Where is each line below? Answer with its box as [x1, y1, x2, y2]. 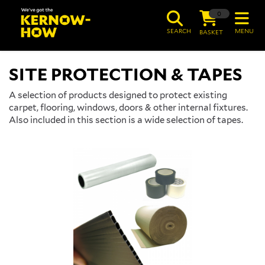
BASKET [199, 28, 223, 35]
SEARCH [167, 27, 191, 34]
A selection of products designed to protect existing [9, 90, 227, 101]
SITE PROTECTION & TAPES [9, 64, 243, 85]
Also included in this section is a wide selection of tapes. [9, 115, 243, 125]
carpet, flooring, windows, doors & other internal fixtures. [9, 102, 248, 113]
